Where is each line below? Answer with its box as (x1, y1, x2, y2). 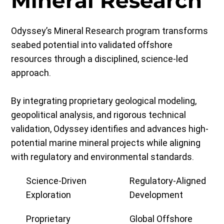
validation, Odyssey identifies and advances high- (11, 123, 209, 134)
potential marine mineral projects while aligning (11, 137, 201, 148)
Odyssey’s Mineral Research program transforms (11, 25, 208, 36)
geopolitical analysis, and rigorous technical (11, 109, 186, 120)
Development (129, 189, 183, 200)
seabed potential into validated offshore (11, 39, 173, 50)
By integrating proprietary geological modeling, (11, 95, 197, 106)
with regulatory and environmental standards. (11, 151, 194, 162)
